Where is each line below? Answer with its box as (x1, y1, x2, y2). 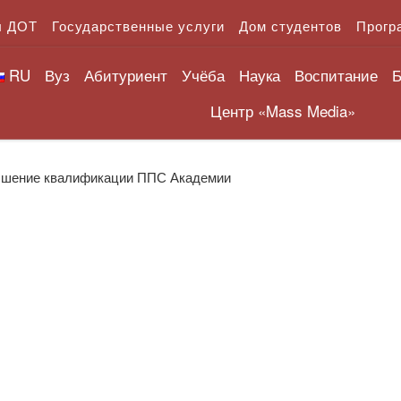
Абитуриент (83, 63, 167, 86)
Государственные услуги (52, 16, 225, 35)
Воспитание (294, 63, 378, 86)
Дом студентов (239, 16, 342, 35)
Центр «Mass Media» (209, 98, 355, 122)
